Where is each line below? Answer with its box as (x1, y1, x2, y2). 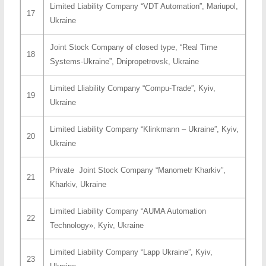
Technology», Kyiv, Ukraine (49, 220, 144, 230)
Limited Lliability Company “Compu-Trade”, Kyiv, (49, 83, 216, 93)
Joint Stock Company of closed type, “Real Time (49, 42, 217, 52)
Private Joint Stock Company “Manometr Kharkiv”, (49, 165, 226, 175)
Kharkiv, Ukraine (49, 179, 106, 189)
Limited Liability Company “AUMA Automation (49, 206, 206, 216)
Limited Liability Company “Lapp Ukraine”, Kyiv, (49, 247, 213, 256)
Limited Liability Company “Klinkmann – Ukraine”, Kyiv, (49, 124, 239, 134)
